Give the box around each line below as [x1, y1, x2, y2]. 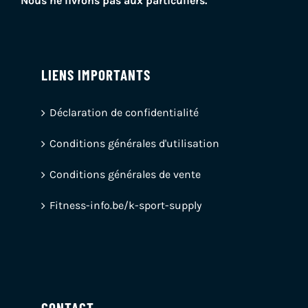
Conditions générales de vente [49, 167, 201, 181]
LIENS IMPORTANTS [41, 65, 151, 83]
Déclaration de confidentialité [49, 105, 199, 119]
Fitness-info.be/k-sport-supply [49, 198, 201, 212]
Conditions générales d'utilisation [49, 136, 219, 150]
